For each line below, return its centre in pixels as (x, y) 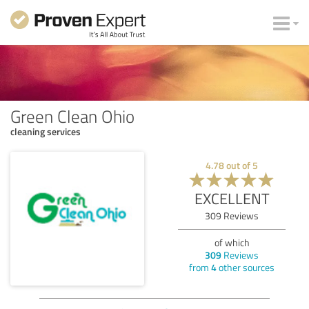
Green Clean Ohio (72, 116)
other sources (246, 267)
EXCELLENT (232, 198)
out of (238, 165)
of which (232, 242)
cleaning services (46, 131)
